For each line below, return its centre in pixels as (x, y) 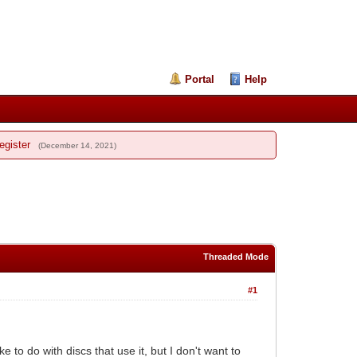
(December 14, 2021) (77, 145)
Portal (200, 79)
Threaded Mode (235, 256)
